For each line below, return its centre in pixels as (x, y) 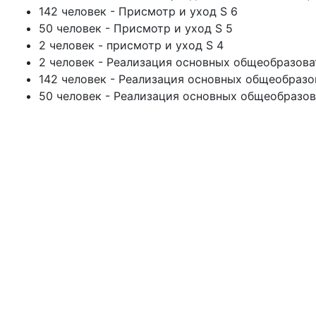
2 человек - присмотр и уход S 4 (131, 45)
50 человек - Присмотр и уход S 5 (136, 28)
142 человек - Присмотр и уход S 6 (138, 11)
